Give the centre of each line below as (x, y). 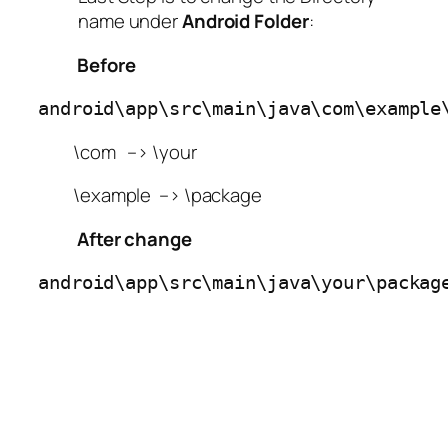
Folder (281, 21)
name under (130, 21)
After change (115, 238)
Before (89, 64)
